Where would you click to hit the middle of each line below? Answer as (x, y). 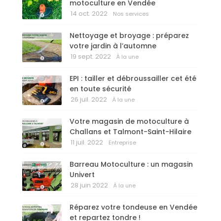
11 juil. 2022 (87, 143)
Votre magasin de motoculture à (129, 122)
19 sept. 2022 (91, 57)
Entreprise (122, 143)
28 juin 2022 (89, 185)
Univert (82, 175)
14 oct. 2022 (89, 14)
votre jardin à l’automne (113, 46)
